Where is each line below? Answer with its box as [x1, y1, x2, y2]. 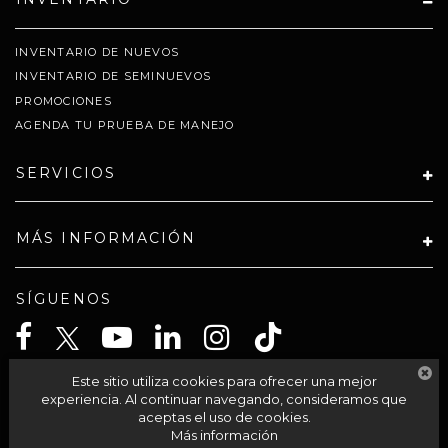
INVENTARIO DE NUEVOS [15, 44, 179, 59]
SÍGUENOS [16, 289, 112, 308]
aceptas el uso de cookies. [137, 409, 311, 425]
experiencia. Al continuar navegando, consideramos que [40, 391, 407, 407]
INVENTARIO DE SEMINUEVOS [15, 69, 211, 84]
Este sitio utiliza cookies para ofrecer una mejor [71, 373, 377, 389]
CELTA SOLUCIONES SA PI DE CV [15, 379, 228, 396]
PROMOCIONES [15, 93, 112, 108]
